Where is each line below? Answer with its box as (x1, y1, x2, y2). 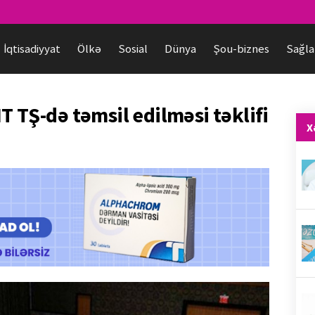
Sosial (118, 41, 148, 56)
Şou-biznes (213, 41, 269, 56)
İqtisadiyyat (4, 41, 60, 56)
